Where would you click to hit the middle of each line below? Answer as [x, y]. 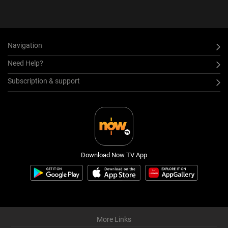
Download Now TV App [114, 155]
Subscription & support [44, 81]
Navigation [25, 45]
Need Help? [25, 63]
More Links [114, 219]
